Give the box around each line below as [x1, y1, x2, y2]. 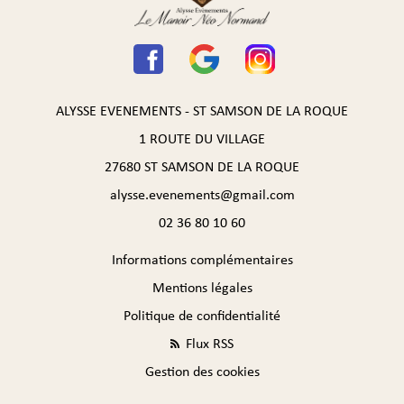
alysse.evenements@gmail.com [109, 185, 295, 205]
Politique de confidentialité [124, 306, 280, 326]
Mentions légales [151, 278, 252, 298]
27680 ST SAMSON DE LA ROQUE [105, 157, 299, 177]
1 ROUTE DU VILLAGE [139, 129, 265, 149]
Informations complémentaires [111, 250, 293, 270]
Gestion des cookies [144, 362, 260, 381]
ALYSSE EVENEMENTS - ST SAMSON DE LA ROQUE [56, 101, 348, 121]
